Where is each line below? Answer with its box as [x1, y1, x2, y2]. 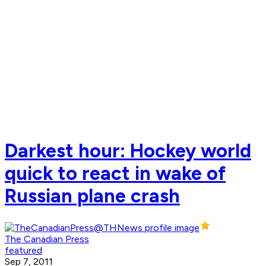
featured [5, 245, 42, 256]
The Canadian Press [5, 233, 89, 245]
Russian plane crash [5, 184, 180, 207]
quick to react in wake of [5, 161, 226, 185]
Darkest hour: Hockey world [5, 139, 251, 162]
